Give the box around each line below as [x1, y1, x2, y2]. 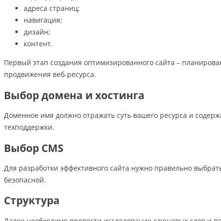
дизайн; [24, 27, 50, 37]
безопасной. [4, 175, 46, 184]
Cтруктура [4, 193, 60, 208]
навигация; [24, 15, 62, 25]
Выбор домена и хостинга [4, 88, 145, 102]
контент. [24, 39, 53, 49]
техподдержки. [4, 122, 54, 132]
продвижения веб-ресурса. [4, 70, 96, 79]
